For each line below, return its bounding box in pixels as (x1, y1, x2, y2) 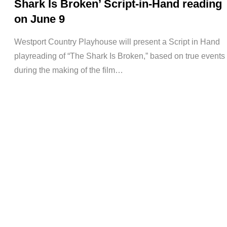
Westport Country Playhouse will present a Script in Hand (14, 37, 220, 47)
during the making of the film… (14, 66, 123, 75)
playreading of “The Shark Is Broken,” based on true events (14, 52, 225, 61)
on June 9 (14, 13, 65, 26)
